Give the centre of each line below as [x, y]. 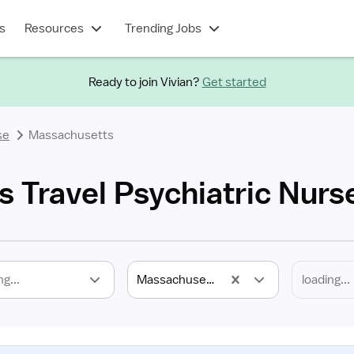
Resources [54, 28]
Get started [234, 82]
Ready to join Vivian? [144, 82]
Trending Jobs [163, 28]
